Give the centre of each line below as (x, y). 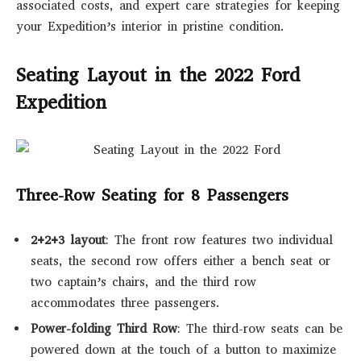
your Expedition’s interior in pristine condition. (150, 26)
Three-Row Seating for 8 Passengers (152, 196)
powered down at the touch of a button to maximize (183, 350)
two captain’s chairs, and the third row (143, 282)
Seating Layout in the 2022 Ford (158, 75)
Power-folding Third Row (104, 329)
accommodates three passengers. (125, 303)
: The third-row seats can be (260, 329)
